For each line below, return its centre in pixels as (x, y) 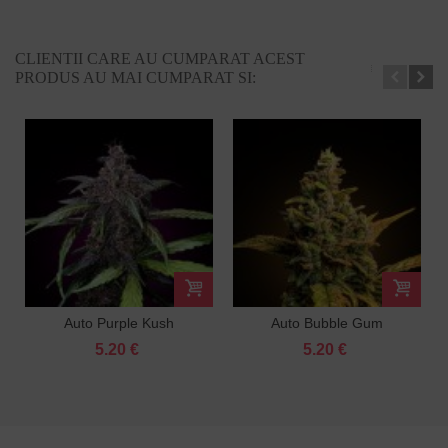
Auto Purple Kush (119, 322)
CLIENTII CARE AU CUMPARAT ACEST (160, 58)
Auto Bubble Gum (327, 322)
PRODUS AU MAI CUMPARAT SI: (135, 77)
